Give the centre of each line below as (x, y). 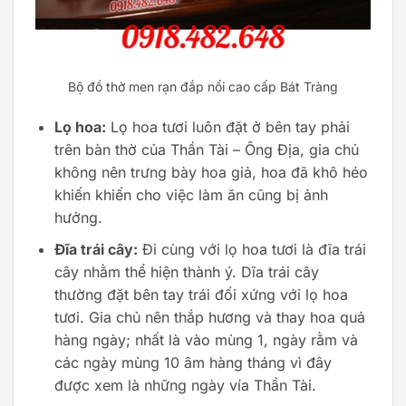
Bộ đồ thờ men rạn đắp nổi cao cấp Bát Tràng (203, 86)
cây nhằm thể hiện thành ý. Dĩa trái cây (186, 272)
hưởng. (78, 218)
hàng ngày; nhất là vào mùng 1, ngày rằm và (206, 340)
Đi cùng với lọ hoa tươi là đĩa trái (251, 250)
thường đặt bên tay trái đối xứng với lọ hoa (201, 295)
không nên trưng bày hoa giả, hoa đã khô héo (211, 173)
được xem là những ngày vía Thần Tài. (185, 386)
